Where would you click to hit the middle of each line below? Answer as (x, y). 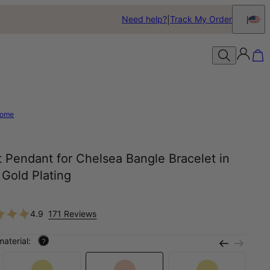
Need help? (144, 19)
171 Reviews (73, 213)
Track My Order (201, 19)
